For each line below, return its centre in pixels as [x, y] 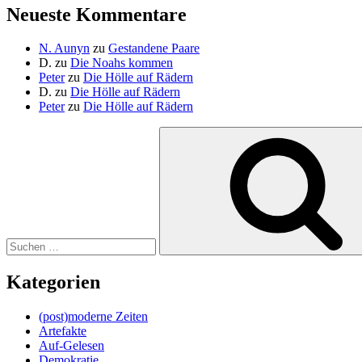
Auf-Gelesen [72, 346]
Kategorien [53, 282]
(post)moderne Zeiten [93, 317]
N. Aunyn [64, 48]
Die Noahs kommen [122, 63]
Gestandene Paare [154, 48]
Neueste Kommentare [97, 14]
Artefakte [63, 331]
